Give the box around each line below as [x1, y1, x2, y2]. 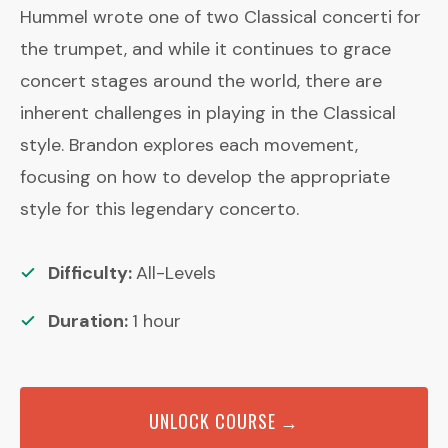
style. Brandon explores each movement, [20, 133, 358, 157]
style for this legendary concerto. [20, 197, 299, 221]
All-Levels [136, 261, 216, 285]
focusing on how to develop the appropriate [20, 165, 390, 189]
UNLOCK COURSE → [148, 408, 300, 434]
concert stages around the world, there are [20, 69, 382, 93]
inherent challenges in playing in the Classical [20, 101, 396, 125]
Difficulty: [48, 261, 136, 285]
